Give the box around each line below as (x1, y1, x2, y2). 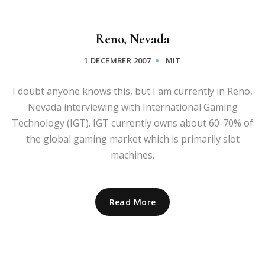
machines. (111, 148, 154, 161)
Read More (109, 196, 156, 208)
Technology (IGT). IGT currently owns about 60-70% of (12, 116, 253, 130)
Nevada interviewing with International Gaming (27, 100, 238, 114)
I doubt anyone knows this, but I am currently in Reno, (12, 84, 253, 98)
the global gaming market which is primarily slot (25, 132, 240, 146)
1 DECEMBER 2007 (84, 54, 151, 66)
